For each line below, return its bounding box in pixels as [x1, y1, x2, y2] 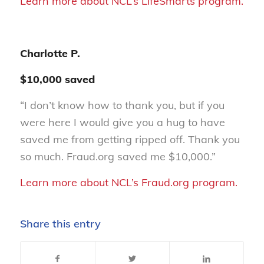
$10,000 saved [19, 72, 95, 86]
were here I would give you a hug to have [19, 115, 225, 130]
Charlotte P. [19, 46, 80, 60]
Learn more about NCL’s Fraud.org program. [19, 176, 237, 190]
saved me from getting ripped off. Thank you [19, 133, 240, 147]
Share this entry [19, 216, 101, 230]
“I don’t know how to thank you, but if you [19, 98, 225, 113]
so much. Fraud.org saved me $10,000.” [19, 150, 219, 164]
